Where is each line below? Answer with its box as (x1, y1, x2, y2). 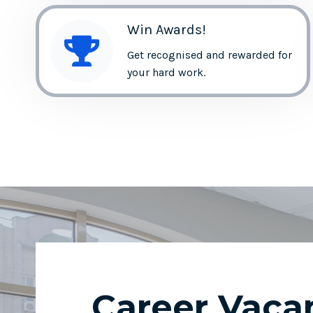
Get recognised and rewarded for (127, 48, 292, 61)
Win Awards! (127, 21, 206, 38)
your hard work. (127, 65, 205, 79)
